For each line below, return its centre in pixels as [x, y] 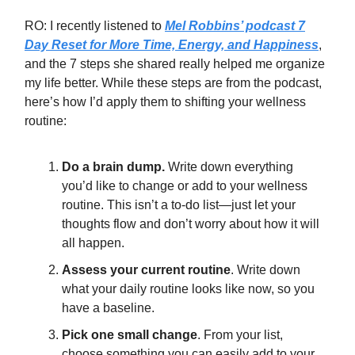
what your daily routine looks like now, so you [188, 289]
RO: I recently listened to [95, 26]
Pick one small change [130, 335]
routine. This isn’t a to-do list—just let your [179, 205]
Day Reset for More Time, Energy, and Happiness [172, 45]
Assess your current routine [146, 270]
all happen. [93, 243]
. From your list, [240, 335]
